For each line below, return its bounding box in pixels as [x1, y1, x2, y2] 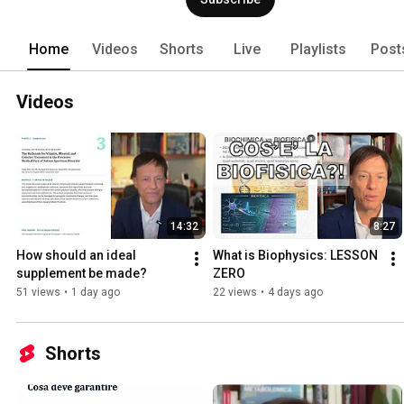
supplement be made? [16, 266, 147, 281]
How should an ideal [16, 248, 136, 263]
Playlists [290, 40, 346, 58]
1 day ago [71, 286, 120, 299]
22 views [213, 286, 257, 299]
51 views [16, 286, 60, 299]
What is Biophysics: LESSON [213, 248, 378, 263]
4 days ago [268, 286, 323, 299]
